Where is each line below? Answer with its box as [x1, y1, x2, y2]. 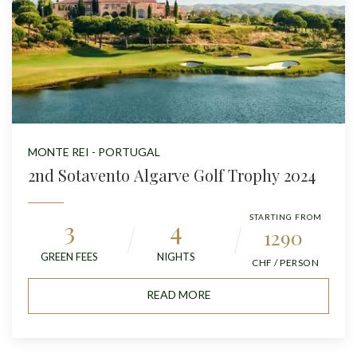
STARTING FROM [249, 211, 322, 222]
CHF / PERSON [252, 256, 319, 269]
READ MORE [146, 287, 211, 301]
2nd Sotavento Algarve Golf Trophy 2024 [28, 163, 316, 186]
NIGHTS [157, 249, 195, 263]
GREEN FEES [41, 249, 98, 263]
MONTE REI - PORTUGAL [28, 144, 160, 159]
